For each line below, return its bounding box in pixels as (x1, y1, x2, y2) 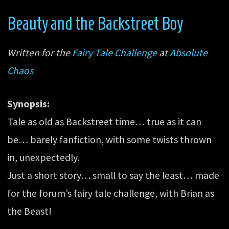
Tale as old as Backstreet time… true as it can (7, 116, 202, 128)
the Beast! (7, 205, 52, 218)
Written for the (7, 47, 73, 59)
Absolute (170, 47, 208, 59)
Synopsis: (7, 98, 50, 110)
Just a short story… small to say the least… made (7, 169, 220, 182)
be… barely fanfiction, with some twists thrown (7, 133, 212, 146)
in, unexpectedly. (7, 151, 80, 164)
